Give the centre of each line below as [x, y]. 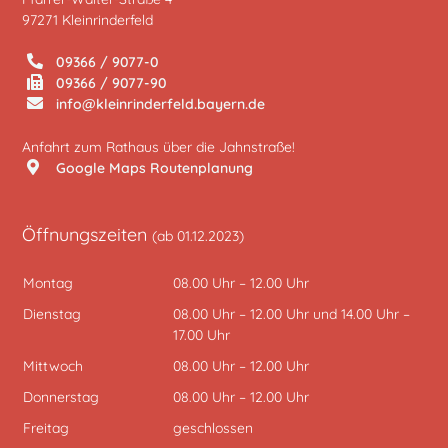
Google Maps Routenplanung [153, 168]
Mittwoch [52, 366]
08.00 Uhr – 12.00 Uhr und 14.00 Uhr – [291, 314]
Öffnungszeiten [87, 235]
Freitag [45, 428]
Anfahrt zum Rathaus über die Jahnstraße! [159, 147]
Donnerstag [60, 397]
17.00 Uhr [201, 335]
